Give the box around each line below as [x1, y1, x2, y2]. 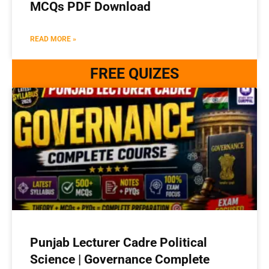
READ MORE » [30, 35, 76, 43]
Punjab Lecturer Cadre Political [30, 235, 207, 250]
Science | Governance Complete [30, 252, 210, 267]
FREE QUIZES [90, 65, 179, 82]
